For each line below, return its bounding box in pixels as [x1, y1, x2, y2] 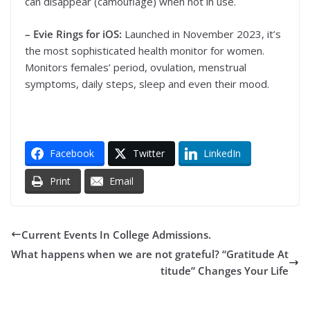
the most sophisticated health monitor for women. [25, 43, 264, 57]
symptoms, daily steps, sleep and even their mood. [25, 76, 269, 91]
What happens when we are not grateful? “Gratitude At [11, 247, 289, 262]
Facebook [50, 146, 94, 160]
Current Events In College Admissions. [21, 227, 211, 241]
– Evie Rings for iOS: [25, 26, 122, 41]
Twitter [133, 146, 165, 160]
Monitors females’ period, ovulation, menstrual [25, 60, 246, 74]
